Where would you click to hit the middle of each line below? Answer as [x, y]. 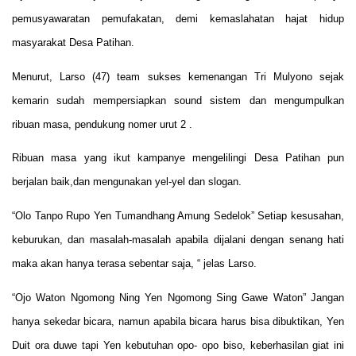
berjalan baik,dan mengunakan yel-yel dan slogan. [127, 182]
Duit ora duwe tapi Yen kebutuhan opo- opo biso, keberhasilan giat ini [178, 346]
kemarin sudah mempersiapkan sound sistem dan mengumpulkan [178, 100]
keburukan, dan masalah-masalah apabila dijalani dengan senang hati [178, 240]
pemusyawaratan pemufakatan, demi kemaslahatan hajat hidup [178, 18]
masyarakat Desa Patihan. [73, 42]
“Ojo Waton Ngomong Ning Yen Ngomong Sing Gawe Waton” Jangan [178, 298]
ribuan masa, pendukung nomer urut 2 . [102, 124]
